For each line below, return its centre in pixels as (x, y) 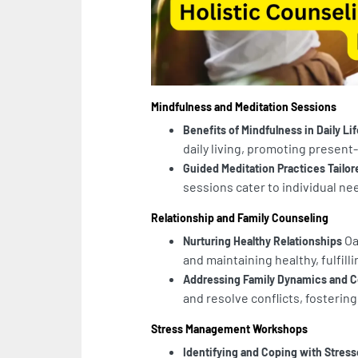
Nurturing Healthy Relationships (263, 241)
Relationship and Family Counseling (240, 218)
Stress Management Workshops (229, 329)
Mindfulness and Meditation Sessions (244, 107)
